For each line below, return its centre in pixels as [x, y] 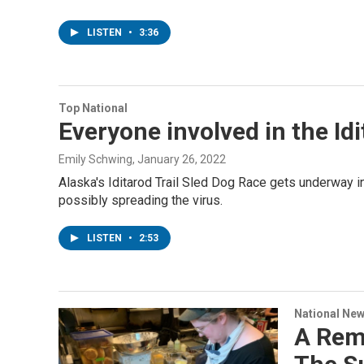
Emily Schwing [95, 159]
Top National [93, 108]
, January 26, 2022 [179, 159]
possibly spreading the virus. [141, 200]
